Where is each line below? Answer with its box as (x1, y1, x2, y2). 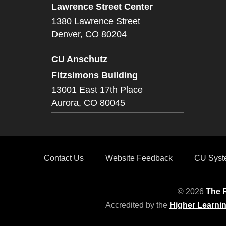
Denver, (51, 29, 83, 39)
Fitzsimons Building (51, 70, 138, 80)
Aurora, (51, 98, 81, 108)
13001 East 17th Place (51, 85, 143, 95)
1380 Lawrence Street (51, 16, 140, 26)
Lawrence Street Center (51, 1, 153, 12)
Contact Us (44, 154, 84, 162)
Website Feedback (105, 154, 173, 162)
